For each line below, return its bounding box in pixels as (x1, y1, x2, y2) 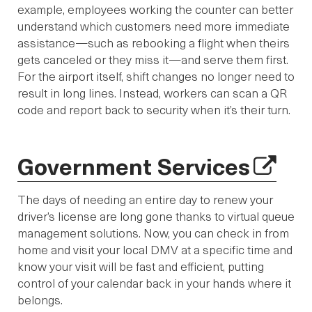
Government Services (17, 149, 250, 182)
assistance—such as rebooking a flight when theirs (17, 34, 290, 52)
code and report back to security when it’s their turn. (17, 101, 290, 118)
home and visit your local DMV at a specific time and (17, 240, 292, 258)
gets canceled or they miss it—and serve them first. (17, 51, 288, 68)
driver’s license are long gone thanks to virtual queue (17, 207, 295, 224)
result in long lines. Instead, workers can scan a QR (17, 84, 287, 102)
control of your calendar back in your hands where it (17, 274, 291, 291)
